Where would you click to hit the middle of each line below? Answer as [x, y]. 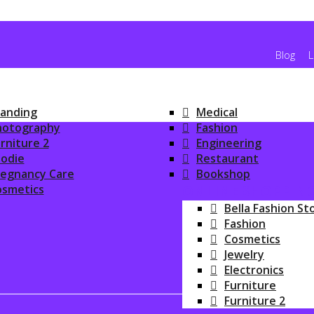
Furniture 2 [255, 301]
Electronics [254, 270]
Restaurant [227, 158]
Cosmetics [252, 239]
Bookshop [223, 174]
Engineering [229, 143]
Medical [217, 112]
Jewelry [244, 254]
